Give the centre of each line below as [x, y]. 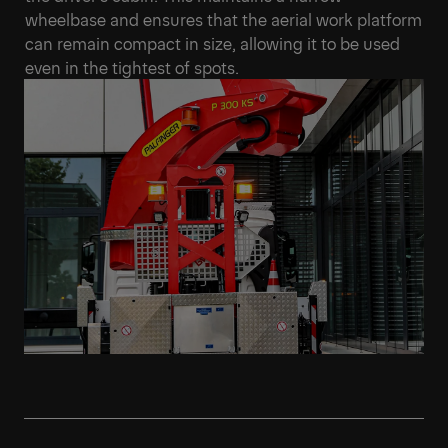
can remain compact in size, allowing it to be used [212, 42]
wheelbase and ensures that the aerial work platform [223, 18]
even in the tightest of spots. [132, 66]
